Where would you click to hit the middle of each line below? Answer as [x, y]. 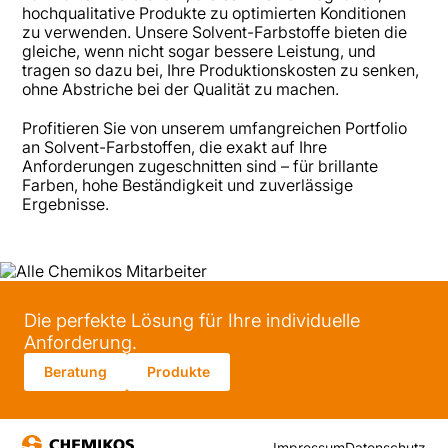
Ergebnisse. [66, 203]
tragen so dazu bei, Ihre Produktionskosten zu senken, [221, 70]
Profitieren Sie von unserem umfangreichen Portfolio [215, 127]
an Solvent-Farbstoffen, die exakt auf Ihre [175, 146]
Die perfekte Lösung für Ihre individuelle [192, 319]
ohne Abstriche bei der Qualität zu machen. [181, 89]
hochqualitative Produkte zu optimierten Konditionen [214, 13]
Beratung [75, 371]
